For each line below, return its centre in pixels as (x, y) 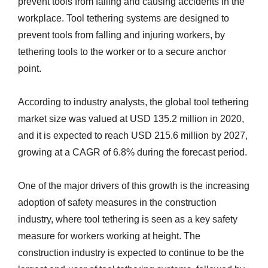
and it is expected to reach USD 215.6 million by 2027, (133, 135)
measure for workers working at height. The (109, 236)
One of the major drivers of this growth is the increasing (134, 186)
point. (30, 68)
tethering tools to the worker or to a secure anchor (122, 52)
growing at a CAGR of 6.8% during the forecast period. (133, 152)
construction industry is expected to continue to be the (131, 253)
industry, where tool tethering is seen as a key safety (128, 219)
